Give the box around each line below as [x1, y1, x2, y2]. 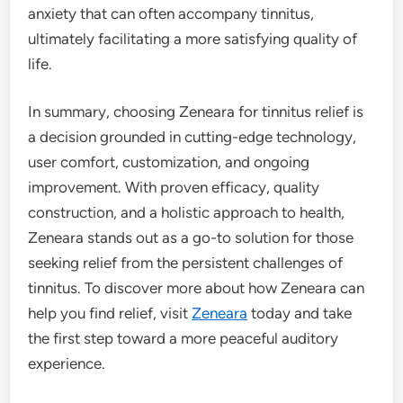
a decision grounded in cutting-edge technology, [28, 128, 357, 147]
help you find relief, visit [28, 304, 193, 323]
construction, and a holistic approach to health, [28, 203, 345, 222]
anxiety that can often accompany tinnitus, [28, 4, 315, 22]
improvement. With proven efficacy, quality [28, 178, 320, 197]
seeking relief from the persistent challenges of [28, 254, 344, 273]
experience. [28, 354, 106, 373]
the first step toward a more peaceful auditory [28, 329, 339, 348]
